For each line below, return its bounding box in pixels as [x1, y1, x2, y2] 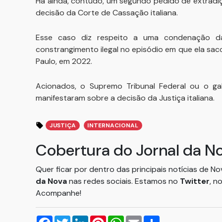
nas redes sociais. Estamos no [67, 176, 180, 186]
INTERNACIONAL [87, 121, 139, 129]
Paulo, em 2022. [36, 56, 94, 66]
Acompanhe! [36, 188, 81, 198]
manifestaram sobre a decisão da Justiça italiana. [36, 93, 217, 103]
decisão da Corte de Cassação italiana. [36, 7, 180, 18]
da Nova [36, 176, 67, 186]
